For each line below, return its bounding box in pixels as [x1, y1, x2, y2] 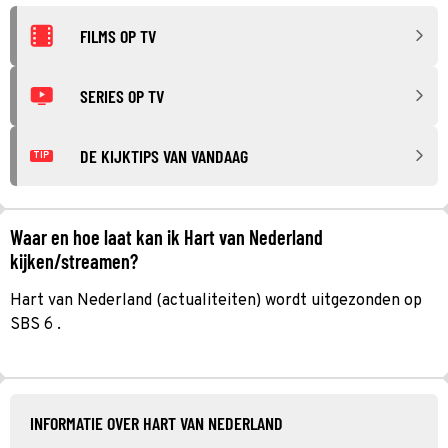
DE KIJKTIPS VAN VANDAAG [80, 144, 248, 167]
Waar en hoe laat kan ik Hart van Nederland [10, 224, 323, 249]
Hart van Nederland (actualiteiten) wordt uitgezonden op [10, 290, 422, 311]
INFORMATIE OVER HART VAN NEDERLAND [30, 411, 283, 434]
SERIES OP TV [80, 84, 164, 107]
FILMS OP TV [80, 24, 156, 47]
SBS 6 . [10, 314, 61, 335]
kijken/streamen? [10, 248, 138, 273]
